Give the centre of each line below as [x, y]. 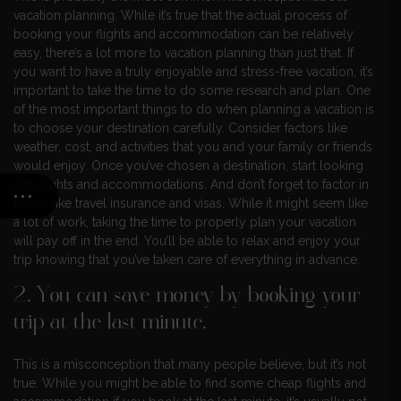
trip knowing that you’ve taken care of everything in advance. [187, 260]
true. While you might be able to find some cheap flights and [190, 384]
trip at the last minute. [110, 324]
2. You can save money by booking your [188, 297]
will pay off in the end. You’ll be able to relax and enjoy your [187, 241]
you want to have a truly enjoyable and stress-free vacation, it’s [193, 72]
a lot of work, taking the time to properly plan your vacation [185, 222]
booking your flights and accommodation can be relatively [183, 34]
